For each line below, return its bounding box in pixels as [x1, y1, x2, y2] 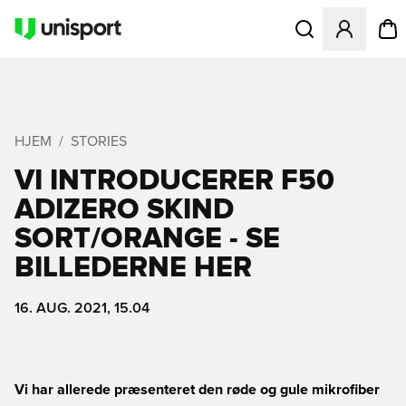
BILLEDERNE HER [14, 254, 252, 283]
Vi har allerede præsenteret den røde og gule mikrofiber [14, 382, 380, 397]
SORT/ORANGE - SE [14, 225, 280, 254]
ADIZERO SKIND [14, 196, 234, 225]
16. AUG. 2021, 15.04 [14, 301, 150, 315]
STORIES [71, 134, 127, 149]
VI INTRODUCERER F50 [14, 167, 334, 196]
